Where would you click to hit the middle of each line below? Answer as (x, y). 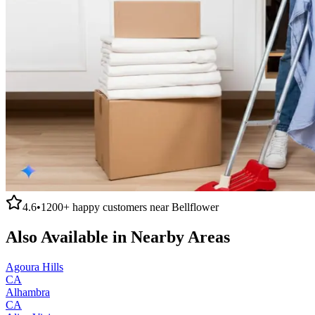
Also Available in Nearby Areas (118, 237)
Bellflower (195, 207)
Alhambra (28, 292)
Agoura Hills (34, 266)
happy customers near (121, 207)
